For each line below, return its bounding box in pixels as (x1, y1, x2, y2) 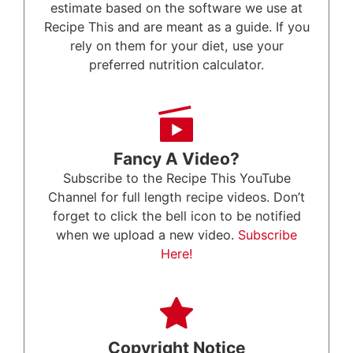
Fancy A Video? (113, 149, 240, 169)
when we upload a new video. (56, 227, 238, 243)
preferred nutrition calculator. (89, 56, 264, 72)
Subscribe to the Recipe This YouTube (62, 170, 291, 187)
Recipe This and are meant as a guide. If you (43, 18, 310, 35)
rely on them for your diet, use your (69, 37, 284, 54)
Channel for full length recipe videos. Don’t (48, 189, 305, 206)
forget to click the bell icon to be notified (52, 208, 301, 225)
